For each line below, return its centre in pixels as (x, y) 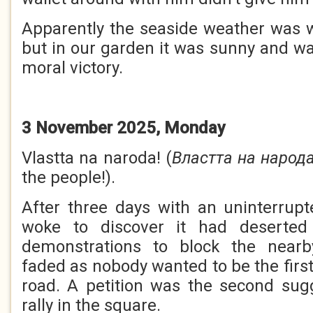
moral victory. (72, 68)
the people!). (68, 177)
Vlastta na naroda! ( (97, 158)
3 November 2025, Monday (124, 128)
